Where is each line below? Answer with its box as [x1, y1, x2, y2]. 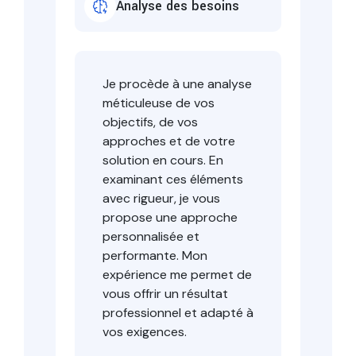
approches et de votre [103, 132, 235, 149]
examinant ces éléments [103, 170, 243, 188]
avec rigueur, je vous [103, 189, 220, 207]
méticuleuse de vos [103, 94, 215, 111]
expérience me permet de [103, 265, 252, 283]
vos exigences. [103, 323, 187, 340]
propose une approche [103, 208, 238, 226]
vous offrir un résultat [103, 284, 228, 302]
